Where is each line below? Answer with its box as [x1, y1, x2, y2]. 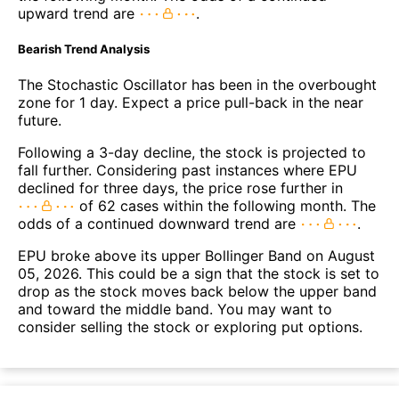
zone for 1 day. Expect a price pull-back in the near [18, 94, 363, 112]
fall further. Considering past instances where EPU [18, 161, 357, 180]
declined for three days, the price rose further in [18, 179, 343, 198]
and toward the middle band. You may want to [18, 300, 332, 319]
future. [18, 111, 61, 130]
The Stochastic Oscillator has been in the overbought [18, 76, 377, 94]
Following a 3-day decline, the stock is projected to [18, 143, 366, 162]
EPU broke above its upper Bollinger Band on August [18, 247, 375, 265]
